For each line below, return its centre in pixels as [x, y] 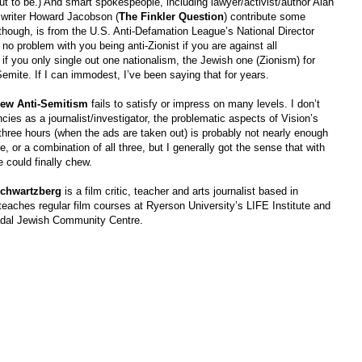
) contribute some [265, 17]
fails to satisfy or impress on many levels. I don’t [204, 104]
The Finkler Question [171, 17]
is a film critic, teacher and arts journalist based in [180, 192]
